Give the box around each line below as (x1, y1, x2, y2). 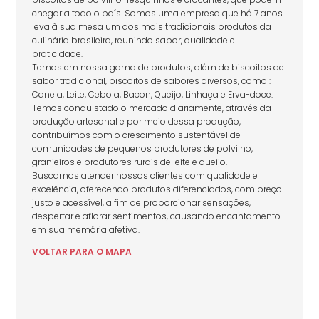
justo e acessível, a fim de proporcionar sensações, (31, 196, 251, 209)
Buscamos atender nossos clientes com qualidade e (31, 169, 258, 182)
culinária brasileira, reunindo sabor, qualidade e (31, 33, 235, 46)
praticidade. (31, 47, 83, 60)
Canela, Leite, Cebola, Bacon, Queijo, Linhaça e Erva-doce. (31, 88, 273, 100)
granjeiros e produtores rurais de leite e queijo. (31, 155, 227, 168)
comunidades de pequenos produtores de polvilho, (31, 142, 253, 155)
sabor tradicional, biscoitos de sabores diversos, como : (31, 74, 271, 87)
